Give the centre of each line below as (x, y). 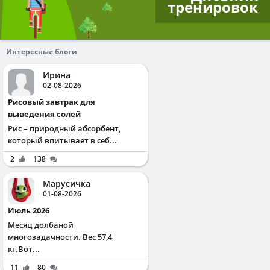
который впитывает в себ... (62, 141)
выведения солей (44, 114)
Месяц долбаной (41, 225)
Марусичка (67, 184)
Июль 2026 (32, 211)
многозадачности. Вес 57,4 (60, 237)
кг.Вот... (24, 249)
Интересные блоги (42, 52)
